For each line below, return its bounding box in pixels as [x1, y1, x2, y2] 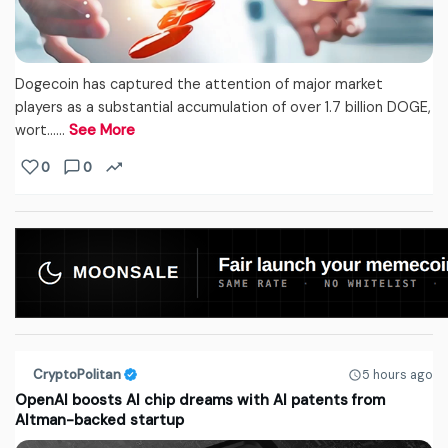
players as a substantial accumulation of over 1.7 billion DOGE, [15, 98, 431, 117]
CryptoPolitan [33, 366, 121, 384]
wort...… [15, 121, 69, 140]
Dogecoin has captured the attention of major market [15, 75, 383, 94]
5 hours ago [362, 366, 433, 383]
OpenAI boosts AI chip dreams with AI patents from [15, 390, 385, 411]
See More [69, 121, 135, 140]
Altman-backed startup [15, 410, 184, 431]
